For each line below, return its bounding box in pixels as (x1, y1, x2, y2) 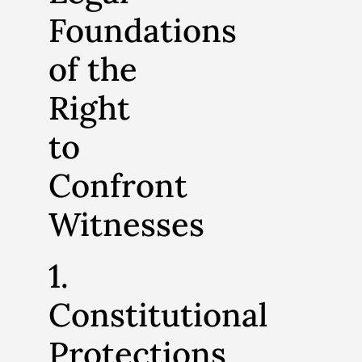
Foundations (48, 9, 237, 51)
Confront (48, 164, 187, 206)
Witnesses (48, 203, 204, 245)
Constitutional (48, 293, 267, 335)
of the (48, 48, 137, 90)
